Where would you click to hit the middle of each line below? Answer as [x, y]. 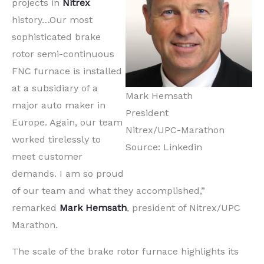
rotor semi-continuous [63, 54]
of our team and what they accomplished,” [108, 191]
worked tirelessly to [56, 140]
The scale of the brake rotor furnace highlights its [125, 252]
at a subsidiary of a [55, 88]
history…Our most [52, 20]
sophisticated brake [56, 37]
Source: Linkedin [164, 147]
